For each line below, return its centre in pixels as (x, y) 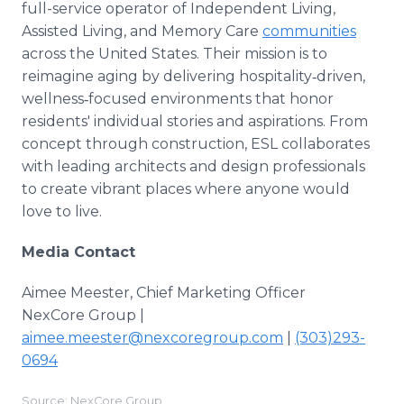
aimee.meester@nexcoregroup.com (152, 338)
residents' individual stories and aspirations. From (195, 121)
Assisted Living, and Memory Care (142, 31)
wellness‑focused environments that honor (178, 99)
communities (309, 31)
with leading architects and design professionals (193, 166)
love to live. (62, 211)
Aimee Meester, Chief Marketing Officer (164, 293)
